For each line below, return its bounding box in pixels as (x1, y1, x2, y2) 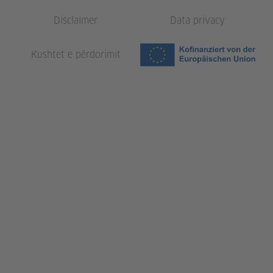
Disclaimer (54, 15, 97, 27)
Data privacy (170, 15, 225, 27)
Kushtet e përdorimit (30, 49, 121, 61)
